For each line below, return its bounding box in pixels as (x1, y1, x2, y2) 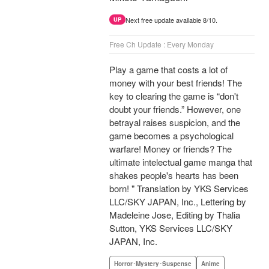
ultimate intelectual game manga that (109, 156, 252, 169)
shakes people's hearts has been (109, 169, 238, 182)
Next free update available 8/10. (125, 15, 217, 25)
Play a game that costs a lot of (109, 63, 228, 76)
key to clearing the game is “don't (109, 89, 238, 103)
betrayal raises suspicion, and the (109, 116, 240, 129)
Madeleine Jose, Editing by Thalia (109, 208, 240, 222)
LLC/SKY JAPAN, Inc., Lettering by (109, 195, 246, 208)
